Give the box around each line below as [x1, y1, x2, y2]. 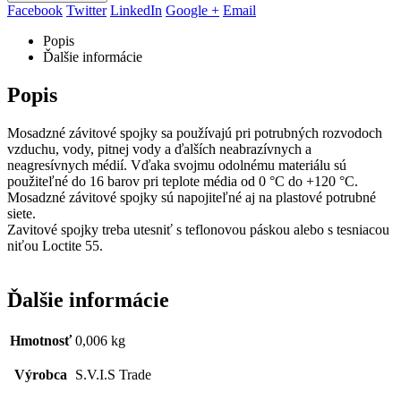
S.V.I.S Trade [75, 366, 151, 382]
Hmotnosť [10, 332, 72, 348]
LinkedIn [110, 3, 162, 19]
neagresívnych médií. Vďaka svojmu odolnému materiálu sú [7, 158, 346, 174]
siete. [7, 206, 36, 222]
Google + [166, 3, 219, 19]
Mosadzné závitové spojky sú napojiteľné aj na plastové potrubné [7, 190, 376, 206]
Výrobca [14, 366, 67, 382]
